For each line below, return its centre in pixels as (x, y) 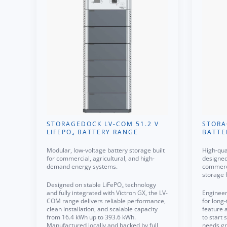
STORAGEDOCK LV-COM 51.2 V (103, 124)
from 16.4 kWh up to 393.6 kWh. (91, 217)
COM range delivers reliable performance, (106, 201)
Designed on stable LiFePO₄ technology (101, 185)
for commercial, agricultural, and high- (101, 158)
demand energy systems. (82, 166)
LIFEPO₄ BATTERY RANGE (92, 132)
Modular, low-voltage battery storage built (106, 150)
